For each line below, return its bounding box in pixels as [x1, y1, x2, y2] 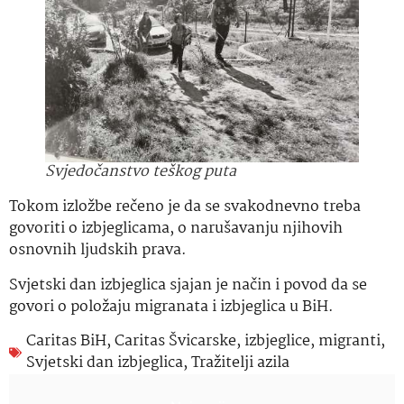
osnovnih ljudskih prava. [9, 238, 187, 263]
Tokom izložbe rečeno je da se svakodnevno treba [9, 195, 361, 220]
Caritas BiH [26, 329, 106, 354]
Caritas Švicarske [115, 329, 236, 354]
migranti [318, 329, 381, 354]
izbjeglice [244, 329, 310, 354]
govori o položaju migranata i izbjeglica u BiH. [9, 294, 334, 319]
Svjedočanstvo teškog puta [45, 160, 236, 185]
